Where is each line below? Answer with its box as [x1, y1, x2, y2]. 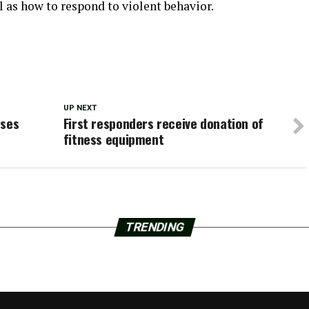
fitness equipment [63, 129, 164, 149]
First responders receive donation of [63, 113, 263, 133]
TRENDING [123, 220, 186, 234]
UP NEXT [63, 103, 97, 112]
